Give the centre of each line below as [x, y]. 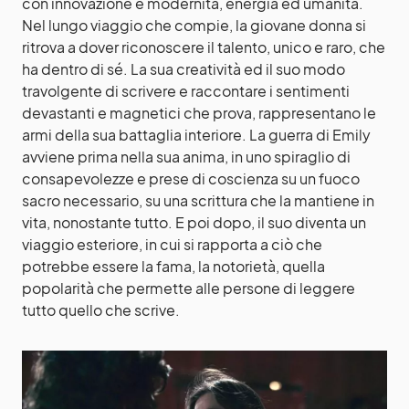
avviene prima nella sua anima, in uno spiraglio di [186, 156]
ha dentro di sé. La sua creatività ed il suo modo [184, 68]
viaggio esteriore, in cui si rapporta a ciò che [172, 244]
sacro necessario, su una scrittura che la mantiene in [198, 200]
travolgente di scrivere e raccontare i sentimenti [186, 90]
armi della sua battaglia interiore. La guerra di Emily [196, 134]
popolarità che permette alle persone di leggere [189, 288]
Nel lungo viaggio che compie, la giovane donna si [194, 25]
